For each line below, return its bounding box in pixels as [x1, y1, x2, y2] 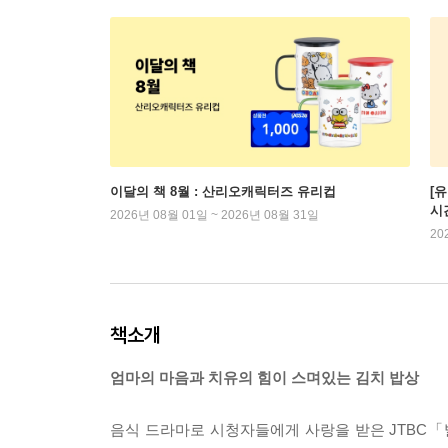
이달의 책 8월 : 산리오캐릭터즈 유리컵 [110, 184, 336, 199]
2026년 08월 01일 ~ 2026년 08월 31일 [110, 208, 319, 222]
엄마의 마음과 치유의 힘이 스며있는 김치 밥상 [110, 369, 419, 386]
